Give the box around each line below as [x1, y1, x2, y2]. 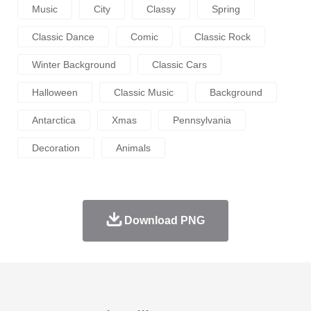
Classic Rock [194, 31, 251, 43]
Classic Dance [32, 31, 94, 43]
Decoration [32, 142, 80, 154]
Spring [212, 3, 240, 15]
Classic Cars [152, 59, 207, 71]
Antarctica [32, 115, 76, 126]
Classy [146, 3, 176, 15]
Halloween [32, 87, 78, 99]
